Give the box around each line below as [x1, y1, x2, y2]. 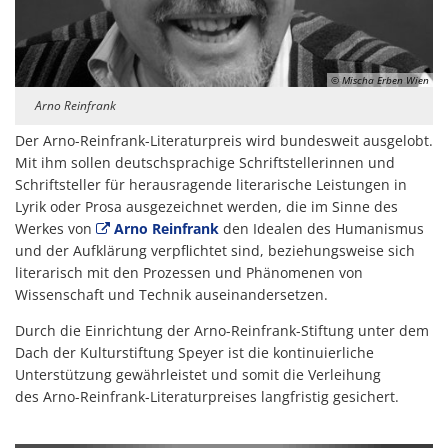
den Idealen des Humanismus [218, 219, 424, 238]
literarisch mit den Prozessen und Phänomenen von [15, 263, 363, 282]
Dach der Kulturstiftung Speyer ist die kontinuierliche [15, 343, 374, 362]
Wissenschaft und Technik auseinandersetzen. [15, 285, 328, 304]
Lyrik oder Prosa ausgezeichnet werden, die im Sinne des [15, 197, 398, 216]
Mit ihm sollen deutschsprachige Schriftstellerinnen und [15, 153, 395, 172]
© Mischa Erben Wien [331, 73, 429, 88]
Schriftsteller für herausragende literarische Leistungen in [15, 175, 407, 194]
